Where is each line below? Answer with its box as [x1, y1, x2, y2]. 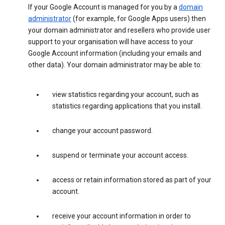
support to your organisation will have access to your [28, 38, 193, 46]
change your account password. [52, 127, 153, 135]
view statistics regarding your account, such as [52, 90, 199, 99]
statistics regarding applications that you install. [52, 102, 202, 110]
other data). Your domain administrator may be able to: [28, 61, 202, 69]
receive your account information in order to [52, 212, 191, 220]
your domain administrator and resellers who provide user [28, 26, 210, 35]
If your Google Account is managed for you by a [28, 3, 179, 12]
